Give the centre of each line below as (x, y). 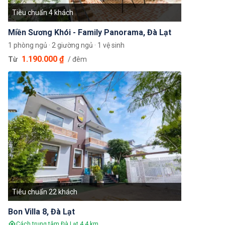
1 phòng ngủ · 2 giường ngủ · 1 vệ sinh (66, 45)
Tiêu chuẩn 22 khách (45, 192)
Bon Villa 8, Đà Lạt (41, 212)
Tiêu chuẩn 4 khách (43, 12)
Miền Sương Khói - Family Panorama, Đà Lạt (90, 32)
